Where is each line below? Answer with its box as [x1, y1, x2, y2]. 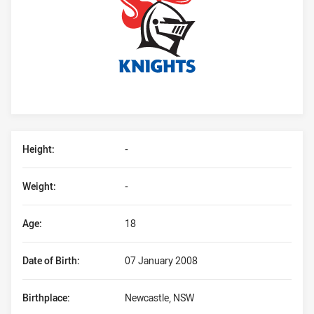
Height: [22, 142, 55, 156]
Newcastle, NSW [125, 291, 194, 304]
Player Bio [11, 130, 74, 149]
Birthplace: [22, 291, 70, 304]
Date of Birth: [22, 254, 80, 267]
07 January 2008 [125, 254, 198, 267]
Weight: [22, 179, 56, 193]
